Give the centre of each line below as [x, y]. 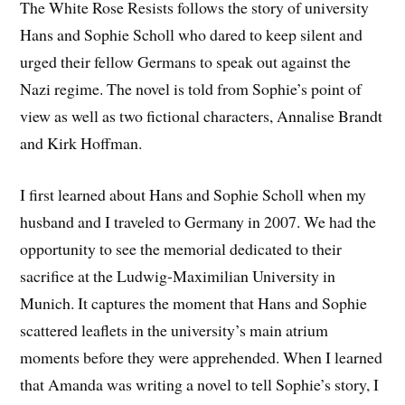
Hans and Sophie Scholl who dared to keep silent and [192, 34]
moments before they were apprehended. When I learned [202, 357]
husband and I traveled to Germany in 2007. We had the [198, 221]
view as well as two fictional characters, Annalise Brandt [202, 115]
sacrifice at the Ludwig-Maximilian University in [178, 275]
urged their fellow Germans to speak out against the [186, 61]
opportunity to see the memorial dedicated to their [181, 248]
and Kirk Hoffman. [81, 142]
